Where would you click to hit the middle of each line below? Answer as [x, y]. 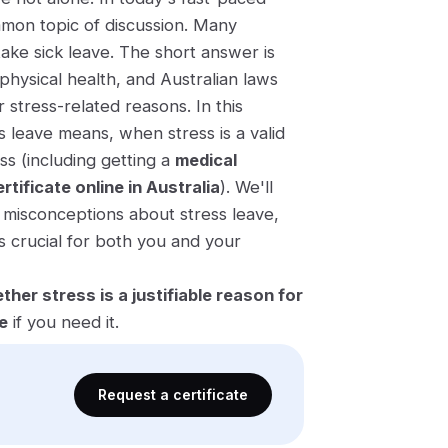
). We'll [246, 187]
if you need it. [63, 322]
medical [206, 160]
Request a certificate [173, 394]
